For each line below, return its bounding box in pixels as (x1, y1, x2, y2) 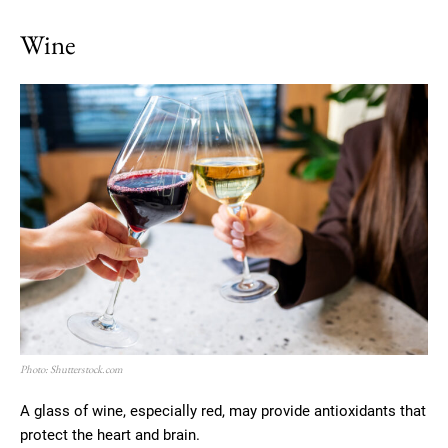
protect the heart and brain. (20, 426, 200, 445)
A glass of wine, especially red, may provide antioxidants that (20, 402, 426, 421)
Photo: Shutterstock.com (20, 362, 123, 377)
